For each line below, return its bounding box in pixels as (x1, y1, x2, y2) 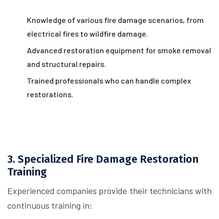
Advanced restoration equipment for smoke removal (27, 45, 211, 55)
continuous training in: (7, 200, 92, 211)
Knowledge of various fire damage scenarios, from (27, 15, 204, 24)
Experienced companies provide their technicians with (7, 185, 212, 196)
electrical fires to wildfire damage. (27, 29, 148, 38)
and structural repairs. (27, 59, 106, 68)
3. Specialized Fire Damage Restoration (7, 153, 198, 166)
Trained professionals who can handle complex (27, 76, 191, 85)
